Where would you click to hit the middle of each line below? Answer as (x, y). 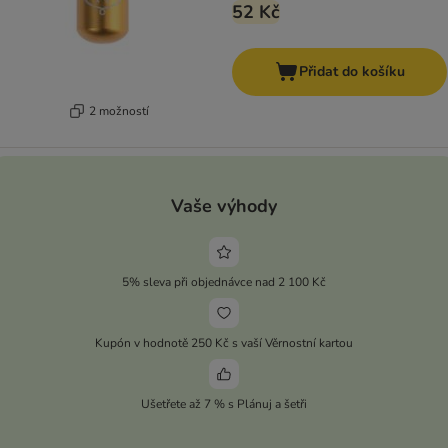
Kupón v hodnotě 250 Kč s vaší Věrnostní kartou (224, 342)
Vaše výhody (224, 205)
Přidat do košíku (351, 72)
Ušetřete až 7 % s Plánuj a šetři (224, 403)
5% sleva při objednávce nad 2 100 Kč (224, 281)
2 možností (118, 110)
